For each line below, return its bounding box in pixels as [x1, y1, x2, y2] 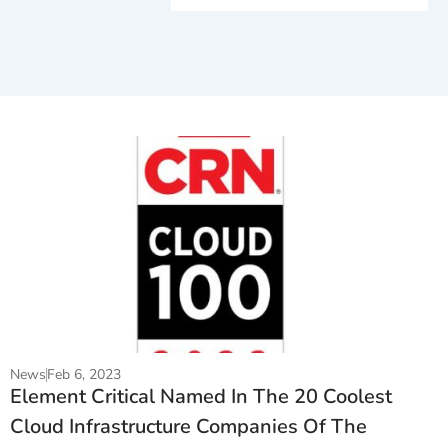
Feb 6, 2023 [47, 364, 121, 384]
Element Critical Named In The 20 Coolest [10, 382, 392, 410]
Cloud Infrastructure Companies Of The [10, 412, 367, 440]
